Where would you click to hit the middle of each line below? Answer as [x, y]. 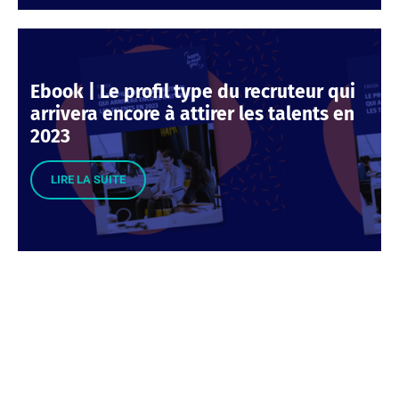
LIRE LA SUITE [88, 179]
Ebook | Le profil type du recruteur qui [193, 91]
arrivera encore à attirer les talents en [192, 114]
